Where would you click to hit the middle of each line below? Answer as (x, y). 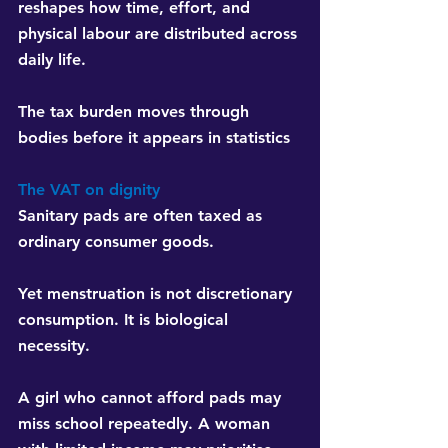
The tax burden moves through (136, 112)
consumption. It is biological (125, 320)
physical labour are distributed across (160, 34)
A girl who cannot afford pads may (152, 398)
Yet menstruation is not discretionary (157, 294)
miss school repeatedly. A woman (146, 424)
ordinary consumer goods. (116, 242)
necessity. (54, 346)
